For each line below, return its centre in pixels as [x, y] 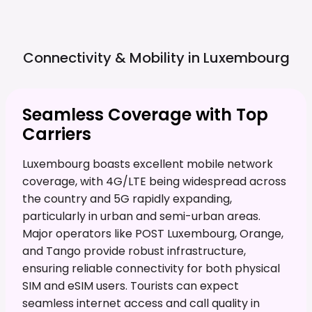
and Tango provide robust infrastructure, [134, 251]
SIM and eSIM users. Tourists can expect [131, 286]
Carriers [57, 134]
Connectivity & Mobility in [111, 57]
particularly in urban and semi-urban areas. [141, 216]
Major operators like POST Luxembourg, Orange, [153, 233]
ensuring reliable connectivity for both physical [151, 268]
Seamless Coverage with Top [145, 114]
